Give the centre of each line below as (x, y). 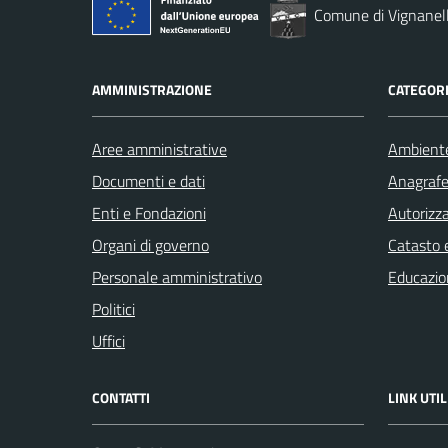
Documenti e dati (148, 180)
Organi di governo (150, 244)
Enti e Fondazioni (149, 212)
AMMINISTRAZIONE (152, 89)
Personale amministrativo (177, 276)
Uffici (108, 340)
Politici (113, 308)
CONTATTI (121, 397)
